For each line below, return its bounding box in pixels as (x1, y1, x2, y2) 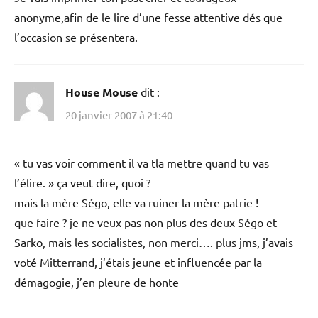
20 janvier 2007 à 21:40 (65, 107, 172, 121)
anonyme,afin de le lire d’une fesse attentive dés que (14, 10, 283, 25)
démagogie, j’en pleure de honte (14, 274, 179, 289)
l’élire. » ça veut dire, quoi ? (14, 175, 150, 190)
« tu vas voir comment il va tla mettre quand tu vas (14, 155, 269, 170)
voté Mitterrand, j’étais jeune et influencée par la (14, 254, 262, 269)
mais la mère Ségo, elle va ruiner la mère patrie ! (14, 194, 258, 209)
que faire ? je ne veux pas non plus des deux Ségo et (14, 214, 277, 229)
